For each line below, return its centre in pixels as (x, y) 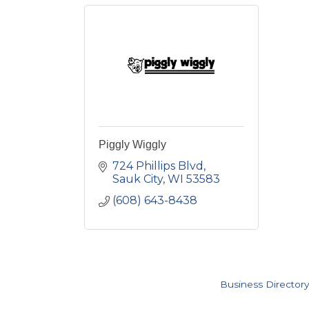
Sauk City (138, 179)
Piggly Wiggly (132, 144)
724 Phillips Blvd (158, 166)
